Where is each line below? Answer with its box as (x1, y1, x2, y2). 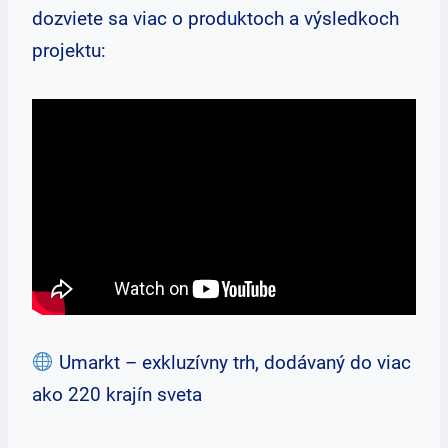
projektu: (32, 39, 106, 62)
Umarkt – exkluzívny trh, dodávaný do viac (53, 351, 411, 374)
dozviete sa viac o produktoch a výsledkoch (32, 7, 399, 30)
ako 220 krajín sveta (32, 383, 202, 406)
